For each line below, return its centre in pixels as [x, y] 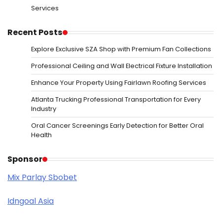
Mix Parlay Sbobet [42, 178]
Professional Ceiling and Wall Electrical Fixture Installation [122, 66]
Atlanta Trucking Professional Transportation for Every [116, 100]
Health [41, 135]
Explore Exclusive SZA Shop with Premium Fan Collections [121, 49]
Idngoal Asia [31, 201]
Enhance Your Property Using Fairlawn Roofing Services [119, 83]
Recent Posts [35, 33]
